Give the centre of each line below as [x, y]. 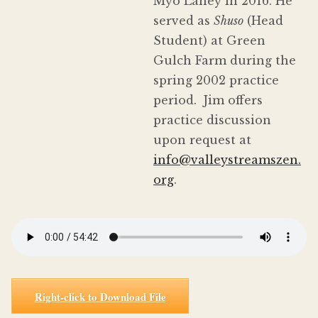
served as [183, 21]
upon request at [202, 140]
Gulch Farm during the [225, 61]
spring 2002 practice [216, 81]
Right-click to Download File [100, 296]
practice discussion [212, 120]
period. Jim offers [208, 100]
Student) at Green [209, 41]
